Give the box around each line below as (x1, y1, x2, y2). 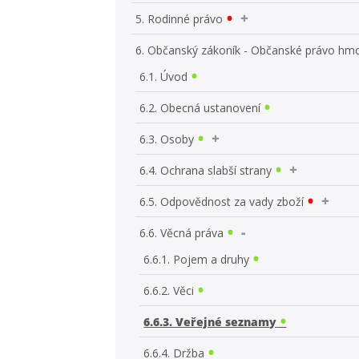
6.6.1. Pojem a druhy (143, 251, 250, 267)
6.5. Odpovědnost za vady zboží (139, 193, 305, 209)
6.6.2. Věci (143, 282, 195, 298)
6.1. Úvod (139, 68, 188, 84)
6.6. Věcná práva (139, 224, 224, 240)
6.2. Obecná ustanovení (139, 99, 261, 115)
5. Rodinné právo (135, 10, 224, 26)
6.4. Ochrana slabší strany (139, 162, 272, 178)
